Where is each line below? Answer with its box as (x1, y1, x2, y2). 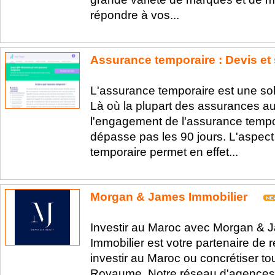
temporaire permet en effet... (90, 145, 238, 158)
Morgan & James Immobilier (90, 190, 247, 203)
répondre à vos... (90, 8, 179, 21)
